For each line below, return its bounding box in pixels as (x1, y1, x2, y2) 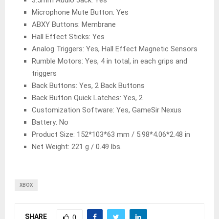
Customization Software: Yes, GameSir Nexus (32, 106, 181, 115)
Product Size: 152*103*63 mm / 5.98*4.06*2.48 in (32, 130, 190, 139)
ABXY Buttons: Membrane (32, 20, 116, 29)
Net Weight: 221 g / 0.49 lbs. (32, 142, 122, 152)
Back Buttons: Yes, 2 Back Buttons (32, 81, 145, 90)
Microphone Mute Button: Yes (32, 8, 129, 17)
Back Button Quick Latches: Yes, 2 (32, 93, 143, 103)
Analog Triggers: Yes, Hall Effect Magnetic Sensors (32, 44, 197, 54)
